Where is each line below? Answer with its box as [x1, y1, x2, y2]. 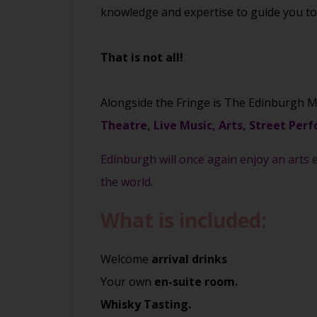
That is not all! [100, 49, 183, 65]
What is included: [100, 206, 267, 234]
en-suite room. [154, 274, 238, 290]
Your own [100, 274, 154, 290]
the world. [100, 173, 153, 190]
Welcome [100, 251, 151, 267]
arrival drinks [151, 251, 227, 267]
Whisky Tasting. [100, 296, 191, 313]
